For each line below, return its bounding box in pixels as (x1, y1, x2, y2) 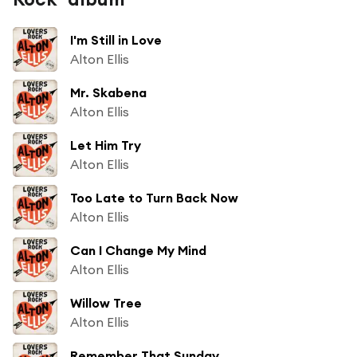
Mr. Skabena (70, 84, 147, 100)
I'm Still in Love (70, 31, 162, 48)
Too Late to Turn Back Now (70, 189, 238, 206)
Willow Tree (70, 294, 142, 311)
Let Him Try (70, 136, 141, 153)
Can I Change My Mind (70, 241, 206, 258)
